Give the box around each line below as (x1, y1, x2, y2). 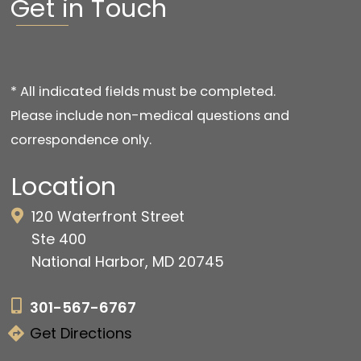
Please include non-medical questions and (10, 106, 289, 126)
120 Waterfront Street (31, 205, 185, 226)
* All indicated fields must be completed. (10, 82, 276, 102)
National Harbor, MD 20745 (31, 251, 224, 272)
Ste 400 (31, 228, 86, 249)
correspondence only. (10, 131, 151, 150)
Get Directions (30, 322, 132, 343)
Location (11, 168, 117, 204)
